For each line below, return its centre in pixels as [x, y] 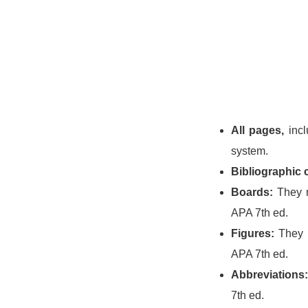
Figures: [253, 233]
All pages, [258, 130]
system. [250, 151]
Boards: [252, 192]
